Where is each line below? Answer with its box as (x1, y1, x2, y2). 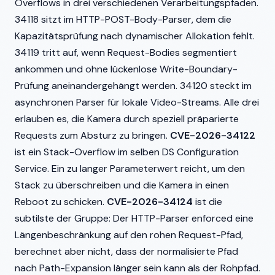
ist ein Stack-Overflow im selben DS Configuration (15, 145, 239, 158)
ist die (193, 195, 222, 208)
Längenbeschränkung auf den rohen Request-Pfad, (15, 228, 243, 241)
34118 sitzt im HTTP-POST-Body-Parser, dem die (15, 13, 231, 26)
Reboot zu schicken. (15, 195, 107, 208)
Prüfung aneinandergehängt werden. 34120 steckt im (15, 79, 252, 92)
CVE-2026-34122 (170, 129, 255, 142)
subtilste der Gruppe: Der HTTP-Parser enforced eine (15, 212, 254, 225)
